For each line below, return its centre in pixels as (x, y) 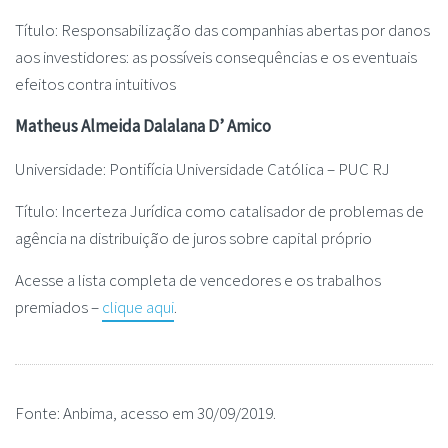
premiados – (58, 307)
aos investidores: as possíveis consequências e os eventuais (216, 56)
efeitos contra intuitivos (95, 83)
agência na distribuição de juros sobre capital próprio (193, 237)
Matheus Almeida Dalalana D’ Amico (143, 126)
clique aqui (138, 307)
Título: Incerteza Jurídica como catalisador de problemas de (219, 210)
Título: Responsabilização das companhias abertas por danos (222, 29)
